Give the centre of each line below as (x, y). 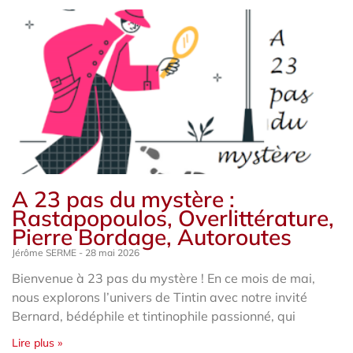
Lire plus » (37, 342)
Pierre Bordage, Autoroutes (152, 236)
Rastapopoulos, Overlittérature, (173, 217)
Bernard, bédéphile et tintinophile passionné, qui (154, 316)
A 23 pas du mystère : (123, 199)
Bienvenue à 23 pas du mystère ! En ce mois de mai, (163, 278)
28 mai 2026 (111, 252)
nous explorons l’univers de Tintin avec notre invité (160, 297)
